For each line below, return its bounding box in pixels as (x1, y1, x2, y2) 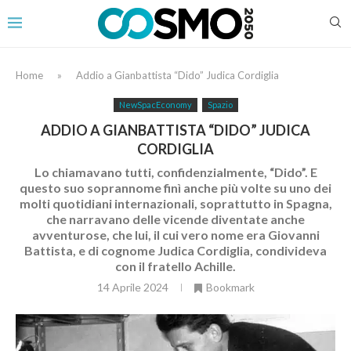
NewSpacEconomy (118, 99, 192, 110)
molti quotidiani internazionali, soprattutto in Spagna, (19, 195, 332, 211)
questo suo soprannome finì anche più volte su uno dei (20, 179, 331, 195)
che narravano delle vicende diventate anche (46, 211, 305, 226)
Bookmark (205, 280, 255, 294)
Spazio (207, 99, 233, 110)
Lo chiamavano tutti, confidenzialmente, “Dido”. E (34, 164, 317, 179)
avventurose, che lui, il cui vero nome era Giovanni (31, 226, 320, 242)
